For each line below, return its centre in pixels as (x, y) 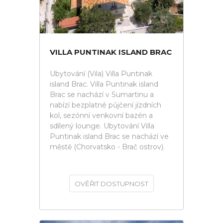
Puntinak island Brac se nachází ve (109, 136)
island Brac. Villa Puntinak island (104, 84)
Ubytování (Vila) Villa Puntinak (101, 74)
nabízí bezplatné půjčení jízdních (106, 105)
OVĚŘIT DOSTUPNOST (111, 184)
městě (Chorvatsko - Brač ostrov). (107, 147)
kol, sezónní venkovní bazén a (101, 115)
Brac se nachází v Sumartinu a (102, 95)
